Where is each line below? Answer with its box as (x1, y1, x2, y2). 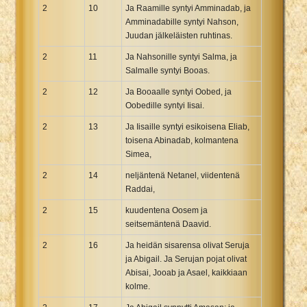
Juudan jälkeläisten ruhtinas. (125, 30, 232, 40)
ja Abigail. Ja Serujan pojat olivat (125, 254, 247, 264)
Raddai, (125, 184, 155, 194)
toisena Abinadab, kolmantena (125, 135, 238, 145)
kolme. (125, 281, 150, 291)
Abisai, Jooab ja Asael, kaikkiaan (125, 267, 247, 278)
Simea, (125, 149, 151, 159)
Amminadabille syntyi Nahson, (125, 16, 238, 27)
